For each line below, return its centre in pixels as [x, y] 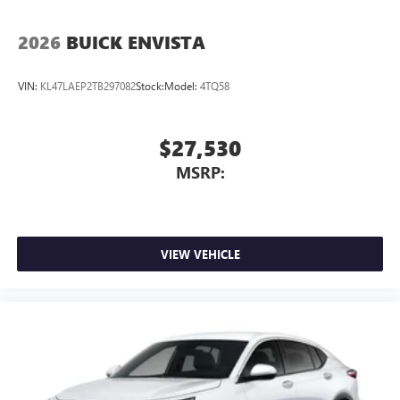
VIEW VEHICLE [200, 254]
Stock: [150, 86]
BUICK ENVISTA [136, 42]
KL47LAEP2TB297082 [88, 86]
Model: [182, 86]
